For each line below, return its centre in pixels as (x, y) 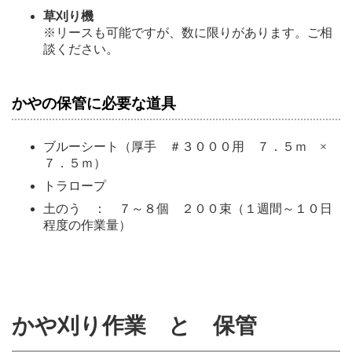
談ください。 (81, 49)
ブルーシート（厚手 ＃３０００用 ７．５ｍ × (191, 146)
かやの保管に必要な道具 (94, 103)
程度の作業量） (93, 225)
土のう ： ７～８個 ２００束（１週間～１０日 (188, 208)
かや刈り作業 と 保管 (134, 326)
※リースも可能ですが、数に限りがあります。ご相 (188, 32)
